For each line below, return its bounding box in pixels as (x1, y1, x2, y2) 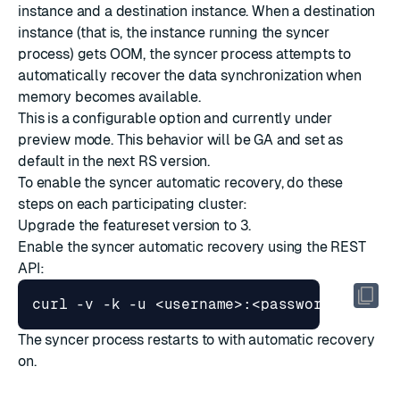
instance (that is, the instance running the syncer (18, 24, 329, 41)
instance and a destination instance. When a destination (18, 3, 376, 20)
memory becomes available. (18, 88, 201, 105)
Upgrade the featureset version (18, 217, 221, 234)
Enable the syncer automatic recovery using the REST (18, 238, 366, 255)
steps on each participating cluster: (18, 196, 248, 212)
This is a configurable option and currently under (18, 110, 333, 127)
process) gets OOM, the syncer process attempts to (18, 46, 352, 62)
